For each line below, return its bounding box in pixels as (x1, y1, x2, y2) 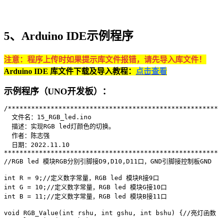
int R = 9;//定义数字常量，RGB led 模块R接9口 (4, 174, 159, 182)
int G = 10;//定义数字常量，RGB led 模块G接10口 (4, 183, 167, 191)
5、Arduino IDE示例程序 (4, 29, 133, 42)
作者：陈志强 (4, 131, 50, 139)
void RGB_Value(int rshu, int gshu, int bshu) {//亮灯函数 (4, 209, 216, 217)
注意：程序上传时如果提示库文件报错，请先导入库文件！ (4, 54, 206, 64)
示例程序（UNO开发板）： (4, 86, 111, 96)
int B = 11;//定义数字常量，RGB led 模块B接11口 (4, 192, 167, 200)
